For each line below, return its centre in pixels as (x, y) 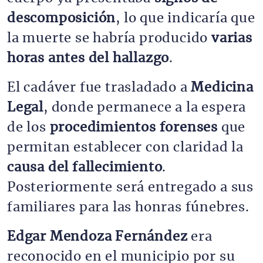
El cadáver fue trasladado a (99, 87)
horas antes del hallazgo (88, 58)
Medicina (222, 87)
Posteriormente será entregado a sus (130, 187)
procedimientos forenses (134, 127)
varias (232, 38)
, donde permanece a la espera (145, 107)
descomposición (62, 18)
